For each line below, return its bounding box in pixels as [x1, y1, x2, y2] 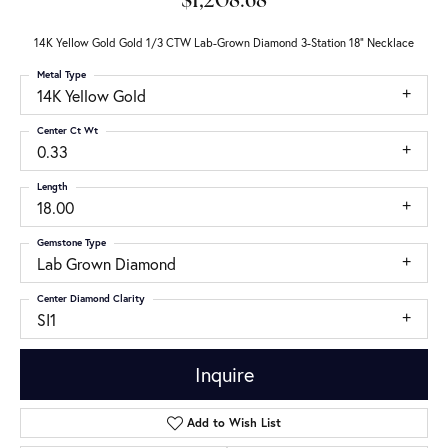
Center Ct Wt [37, 124, 98, 137]
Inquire [194, 360, 254, 388]
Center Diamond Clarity [37, 292, 145, 305]
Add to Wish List [187, 415, 282, 431]
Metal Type [37, 68, 86, 81]
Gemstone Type [37, 236, 106, 249]
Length [37, 180, 68, 193]
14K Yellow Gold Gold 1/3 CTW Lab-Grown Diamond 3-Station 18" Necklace [34, 35, 414, 50]
